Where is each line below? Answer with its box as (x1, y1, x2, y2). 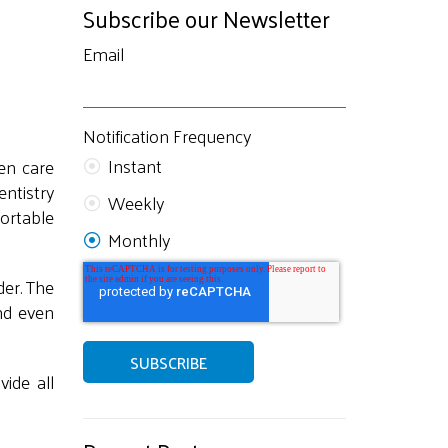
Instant (107, 149, 162, 182)
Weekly (107, 186, 164, 219)
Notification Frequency (82, 119, 251, 152)
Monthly (107, 223, 170, 256)
